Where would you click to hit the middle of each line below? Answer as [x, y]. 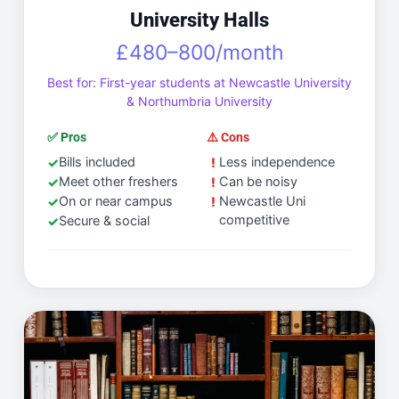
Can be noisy [258, 181]
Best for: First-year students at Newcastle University [199, 82]
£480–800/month [199, 52]
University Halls [199, 20]
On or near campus [116, 201]
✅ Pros [67, 137]
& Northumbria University [199, 101]
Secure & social [104, 220]
